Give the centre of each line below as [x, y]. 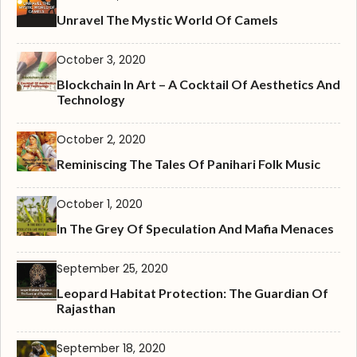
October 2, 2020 [101, 139]
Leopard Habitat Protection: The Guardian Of [192, 292]
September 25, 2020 [112, 268]
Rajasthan [86, 308]
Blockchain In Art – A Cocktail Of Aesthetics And [198, 84]
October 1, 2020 [100, 204]
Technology [91, 99]
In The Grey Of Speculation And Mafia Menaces [195, 228]
